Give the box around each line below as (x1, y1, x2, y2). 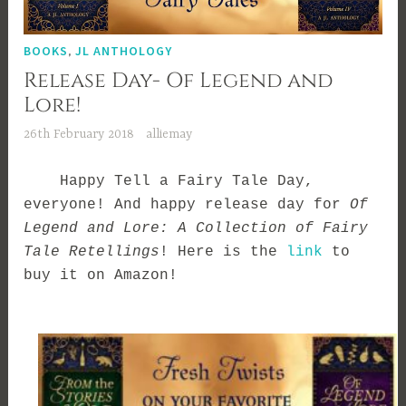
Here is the (178, 243, 287, 260)
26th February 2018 (24, 127, 135, 142)
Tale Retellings (24, 243, 160, 260)
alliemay (145, 127, 192, 142)
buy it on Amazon (24, 266, 169, 284)
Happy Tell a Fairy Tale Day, (24, 172, 314, 189)
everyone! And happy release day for (24, 196, 351, 213)
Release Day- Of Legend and (24, 66, 333, 95)
